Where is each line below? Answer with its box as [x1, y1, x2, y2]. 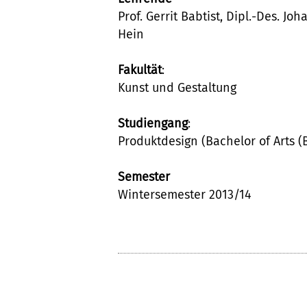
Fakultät [118, 62, 162, 77]
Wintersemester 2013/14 [118, 187, 251, 202]
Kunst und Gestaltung [118, 80, 236, 95]
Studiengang [118, 116, 188, 131]
